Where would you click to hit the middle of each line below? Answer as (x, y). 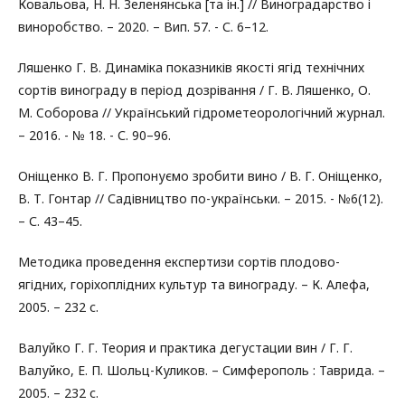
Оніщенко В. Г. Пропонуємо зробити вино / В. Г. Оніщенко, (200, 176)
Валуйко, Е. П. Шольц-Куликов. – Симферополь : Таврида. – (202, 370)
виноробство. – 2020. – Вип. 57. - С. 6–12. (143, 27)
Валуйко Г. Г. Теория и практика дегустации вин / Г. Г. (185, 348)
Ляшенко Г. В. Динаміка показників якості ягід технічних (191, 67)
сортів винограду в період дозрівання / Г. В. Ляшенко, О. (194, 90)
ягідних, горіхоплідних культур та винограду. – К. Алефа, (194, 284)
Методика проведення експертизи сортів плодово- (179, 262)
